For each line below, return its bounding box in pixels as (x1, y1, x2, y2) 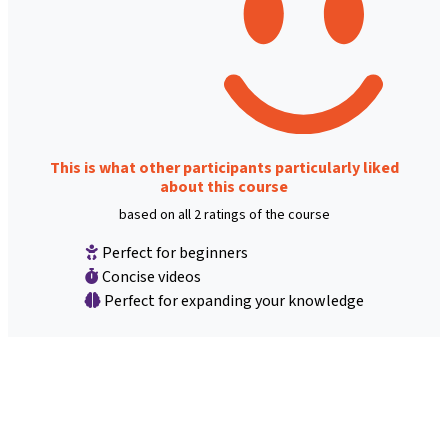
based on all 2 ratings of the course (118, 204, 330, 224)
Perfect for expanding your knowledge (100, 289, 364, 311)
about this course (160, 175, 288, 197)
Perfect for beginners (98, 241, 248, 263)
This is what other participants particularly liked (49, 156, 399, 178)
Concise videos (98, 265, 201, 287)
